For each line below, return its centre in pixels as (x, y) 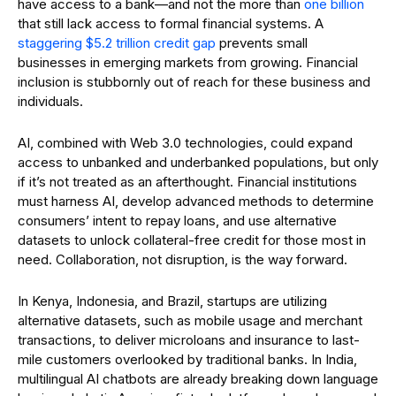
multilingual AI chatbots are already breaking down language (198, 379)
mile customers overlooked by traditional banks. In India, (187, 359)
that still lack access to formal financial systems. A (171, 23)
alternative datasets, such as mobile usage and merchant (190, 320)
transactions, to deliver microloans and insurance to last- (189, 340)
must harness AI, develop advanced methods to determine (196, 201)
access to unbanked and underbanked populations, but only (198, 162)
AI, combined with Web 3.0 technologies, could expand (185, 143)
